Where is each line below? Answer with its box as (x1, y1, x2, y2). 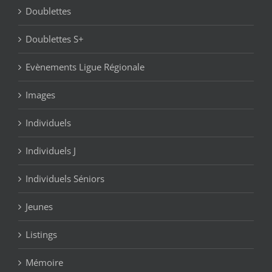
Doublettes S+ (25, 33, 84, 46)
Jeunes (25, 200, 53, 213)
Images (25, 89, 55, 101)
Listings (25, 228, 57, 241)
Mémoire (25, 256, 63, 269)
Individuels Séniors (25, 172, 104, 185)
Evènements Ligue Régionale (25, 61, 144, 73)
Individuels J (25, 144, 76, 157)
